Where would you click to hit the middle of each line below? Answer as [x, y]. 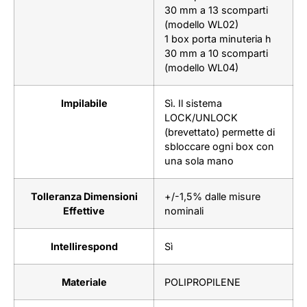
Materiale [84, 282]
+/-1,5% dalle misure [212, 197]
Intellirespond [84, 247]
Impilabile [84, 103]
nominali [184, 211]
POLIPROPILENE [202, 282]
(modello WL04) [201, 68]
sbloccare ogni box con [219, 147]
